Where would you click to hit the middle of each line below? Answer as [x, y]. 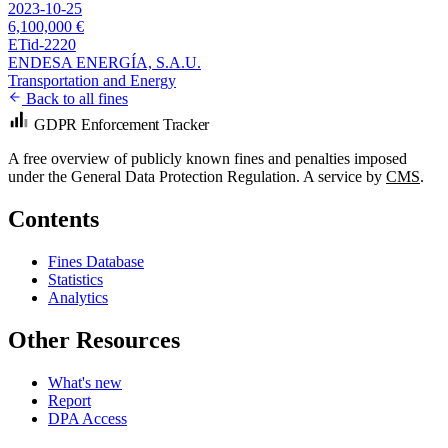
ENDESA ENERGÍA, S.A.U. [104, 62]
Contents [53, 218]
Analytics [78, 297]
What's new [85, 382]
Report [69, 400]
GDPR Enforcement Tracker [122, 124]
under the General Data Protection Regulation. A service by [197, 176]
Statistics [75, 279]
